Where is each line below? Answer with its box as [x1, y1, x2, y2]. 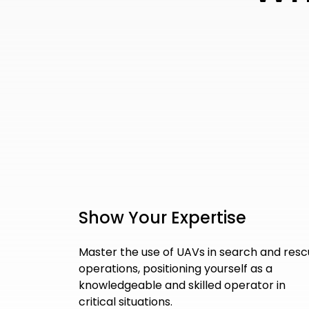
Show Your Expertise [79, 206, 246, 229]
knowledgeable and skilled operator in [79, 277, 286, 293]
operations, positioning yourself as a [79, 260, 272, 277]
